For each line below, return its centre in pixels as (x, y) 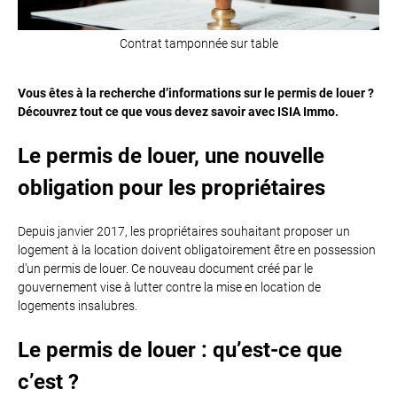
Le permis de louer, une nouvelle (171, 156)
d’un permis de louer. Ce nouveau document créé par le (165, 269)
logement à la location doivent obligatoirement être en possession (197, 250)
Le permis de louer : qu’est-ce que (180, 350)
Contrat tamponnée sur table (198, 43)
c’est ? (48, 382)
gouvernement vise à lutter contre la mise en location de (169, 287)
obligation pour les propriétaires (171, 188)
